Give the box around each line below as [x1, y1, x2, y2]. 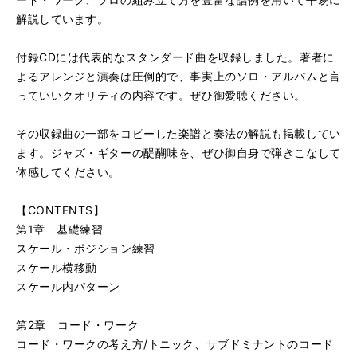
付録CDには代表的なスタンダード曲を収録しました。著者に [16, 50, 335, 64]
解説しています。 [16, 12, 109, 25]
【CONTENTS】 [16, 203, 105, 217]
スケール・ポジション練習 [16, 241, 155, 255]
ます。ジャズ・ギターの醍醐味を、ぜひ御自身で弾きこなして [16, 146, 341, 159]
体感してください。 [16, 165, 121, 178]
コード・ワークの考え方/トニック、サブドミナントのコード [16, 337, 334, 351]
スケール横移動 [16, 261, 97, 274]
